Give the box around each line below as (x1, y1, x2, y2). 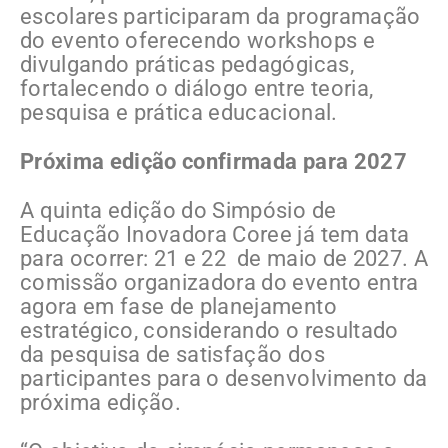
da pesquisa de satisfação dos (20, 342, 325, 368)
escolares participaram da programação (20, 4, 421, 30)
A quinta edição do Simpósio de (20, 198, 337, 224)
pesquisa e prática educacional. (20, 100, 338, 126)
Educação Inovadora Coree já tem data (20, 222, 410, 248)
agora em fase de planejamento (20, 294, 337, 320)
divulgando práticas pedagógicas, (20, 52, 354, 78)
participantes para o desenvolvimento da (20, 366, 428, 392)
